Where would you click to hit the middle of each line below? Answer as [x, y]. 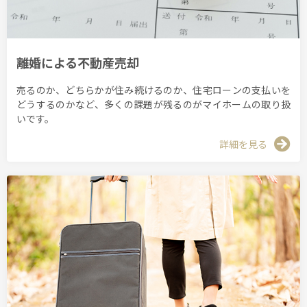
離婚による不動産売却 [78, 63]
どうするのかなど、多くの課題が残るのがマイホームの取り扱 [153, 104]
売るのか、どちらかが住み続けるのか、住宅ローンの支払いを [153, 89]
